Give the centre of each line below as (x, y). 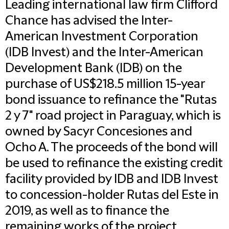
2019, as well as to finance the (87, 211)
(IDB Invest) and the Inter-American (104, 53)
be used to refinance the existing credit (114, 164)
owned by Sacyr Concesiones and (99, 132)
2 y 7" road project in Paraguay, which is (113, 116)
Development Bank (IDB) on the (94, 68)
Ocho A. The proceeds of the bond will (111, 148)
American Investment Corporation (102, 37)
